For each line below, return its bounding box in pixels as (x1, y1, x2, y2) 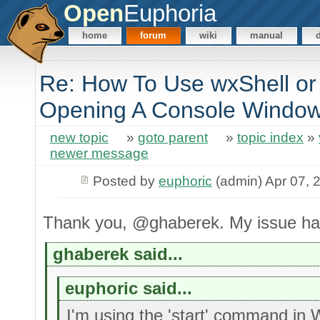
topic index (237, 130, 304, 146)
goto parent (138, 130, 208, 146)
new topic (50, 130, 109, 146)
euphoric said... (64, 278, 192, 298)
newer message (50, 146, 149, 161)
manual (250, 30, 284, 41)
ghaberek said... (53, 244, 184, 264)
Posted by (92, 173, 159, 189)
